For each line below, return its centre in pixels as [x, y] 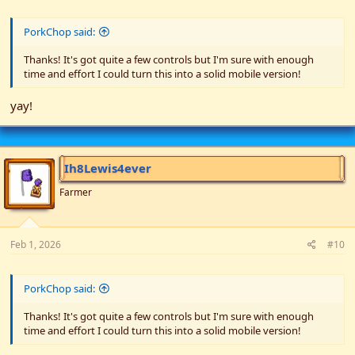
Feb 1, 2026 [36, 244]
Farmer [76, 192]
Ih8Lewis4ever [108, 168]
